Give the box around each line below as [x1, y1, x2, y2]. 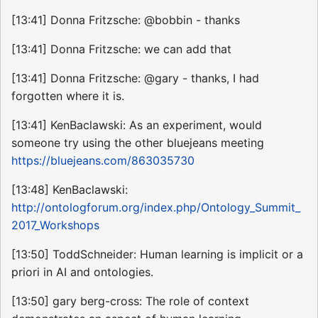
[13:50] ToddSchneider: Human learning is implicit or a [11, 247, 303, 262]
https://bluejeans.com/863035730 [11, 153, 194, 168]
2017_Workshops [11, 218, 99, 233]
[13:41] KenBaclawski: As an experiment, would [11, 118, 262, 133]
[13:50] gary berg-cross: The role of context [11, 294, 249, 309]
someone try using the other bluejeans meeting [11, 136, 264, 150]
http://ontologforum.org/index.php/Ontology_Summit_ [11, 200, 300, 215]
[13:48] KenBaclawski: [11, 182, 128, 197]
